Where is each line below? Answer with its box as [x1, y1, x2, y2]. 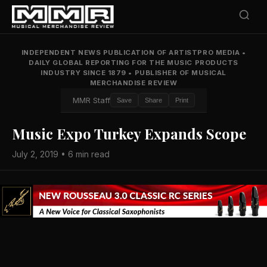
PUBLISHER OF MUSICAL [132, 69, 226, 77]
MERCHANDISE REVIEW [89, 79, 178, 87]
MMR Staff [72, 95, 110, 105]
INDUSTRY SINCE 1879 [41, 69, 129, 77]
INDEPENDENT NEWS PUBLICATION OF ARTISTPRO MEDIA [21, 48, 242, 57]
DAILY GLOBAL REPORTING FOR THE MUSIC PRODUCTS [29, 58, 238, 67]
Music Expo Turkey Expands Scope [12, 124, 246, 143]
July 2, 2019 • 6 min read [12, 149, 110, 159]
